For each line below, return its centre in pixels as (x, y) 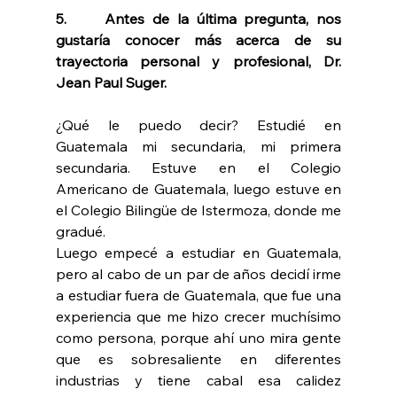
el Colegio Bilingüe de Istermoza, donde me (198, 210)
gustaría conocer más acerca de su (198, 40)
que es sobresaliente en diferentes (198, 359)
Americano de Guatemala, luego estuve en (198, 189)
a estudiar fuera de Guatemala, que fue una (198, 296)
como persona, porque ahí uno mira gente (198, 338)
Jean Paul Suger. (111, 83)
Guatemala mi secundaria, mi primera (198, 147)
